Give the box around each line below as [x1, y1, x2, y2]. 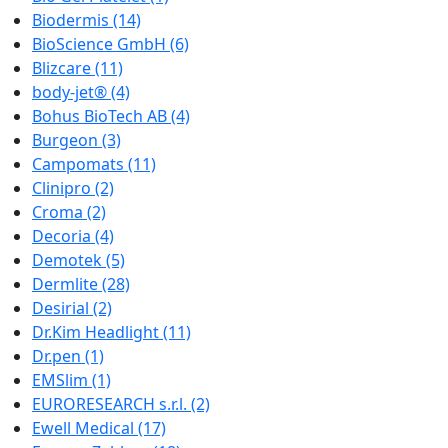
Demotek [32, 249, 106, 271]
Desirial [32, 297, 93, 319]
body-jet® [32, 81, 111, 103]
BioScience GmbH [32, 33, 170, 55]
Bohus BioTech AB [32, 105, 171, 127]
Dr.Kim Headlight [32, 321, 163, 343]
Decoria [32, 225, 95, 247]
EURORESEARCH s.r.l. [32, 393, 191, 415]
